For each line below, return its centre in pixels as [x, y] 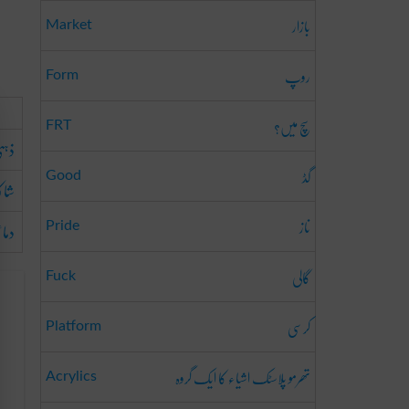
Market [69, 25]
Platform [73, 326]
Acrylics [71, 376]
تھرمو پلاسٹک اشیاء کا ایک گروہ [243, 378]
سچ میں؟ [292, 126]
